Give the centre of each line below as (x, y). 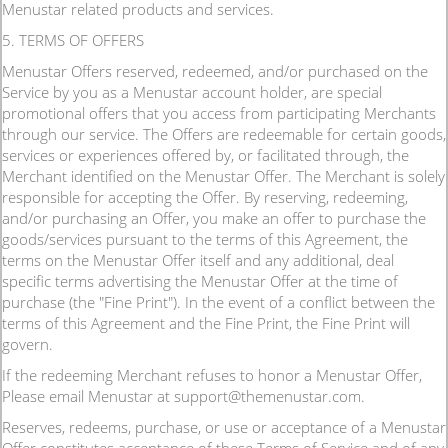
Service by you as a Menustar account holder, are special (192, 92)
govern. (27, 344)
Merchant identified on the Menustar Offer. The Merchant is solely (223, 176)
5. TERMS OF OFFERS (73, 40)
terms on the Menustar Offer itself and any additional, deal (198, 260)
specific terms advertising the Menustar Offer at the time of (200, 281)
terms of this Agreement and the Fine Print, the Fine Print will (206, 323)
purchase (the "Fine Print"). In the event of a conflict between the (218, 302)
